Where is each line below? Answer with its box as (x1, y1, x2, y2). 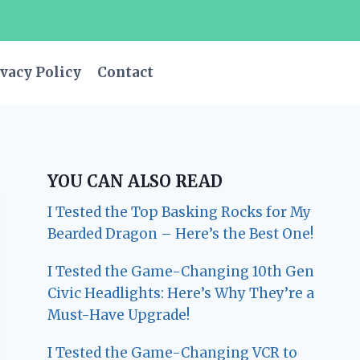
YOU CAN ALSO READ (47, 170, 223, 191)
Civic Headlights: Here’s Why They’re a (47, 284, 315, 302)
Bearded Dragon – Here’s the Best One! (47, 224, 314, 243)
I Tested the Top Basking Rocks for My (47, 202, 312, 221)
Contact (97, 63, 154, 82)
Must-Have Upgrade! (47, 305, 190, 324)
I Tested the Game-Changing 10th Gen (47, 262, 315, 280)
